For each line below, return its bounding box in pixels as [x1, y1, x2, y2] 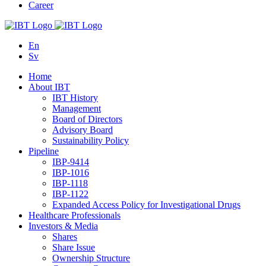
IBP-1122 [52, 189, 88, 199]
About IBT [28, 82, 70, 92]
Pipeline [28, 146, 59, 156]
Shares [52, 232, 77, 242]
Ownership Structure [52, 253, 130, 263]
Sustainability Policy [52, 135, 129, 145]
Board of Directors [52, 114, 122, 124]
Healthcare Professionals [28, 210, 121, 220]
